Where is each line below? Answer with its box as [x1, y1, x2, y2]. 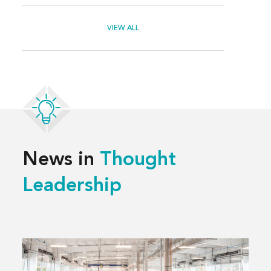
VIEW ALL [107, 25, 140, 33]
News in [22, 151, 100, 171]
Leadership [22, 177, 122, 197]
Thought [100, 151, 177, 171]
